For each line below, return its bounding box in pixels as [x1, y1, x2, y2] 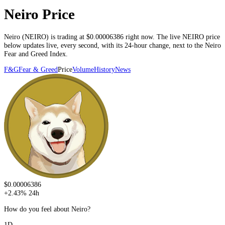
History [94, 65, 115, 74]
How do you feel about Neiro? [4, 204, 90, 213]
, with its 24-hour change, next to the [97, 41, 205, 49]
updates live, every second [23, 41, 97, 49]
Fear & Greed [19, 65, 58, 74]
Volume [72, 65, 94, 74]
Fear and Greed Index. [4, 49, 68, 58]
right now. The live [124, 32, 182, 41]
